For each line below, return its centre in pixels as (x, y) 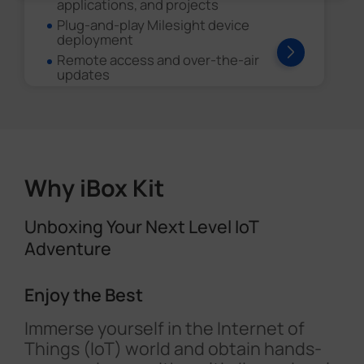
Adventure (67, 248)
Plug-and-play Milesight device (154, 25)
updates (84, 75)
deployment (95, 40)
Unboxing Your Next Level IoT (141, 226)
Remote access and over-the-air (158, 60)
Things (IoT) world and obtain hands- (173, 348)
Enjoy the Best (83, 294)
